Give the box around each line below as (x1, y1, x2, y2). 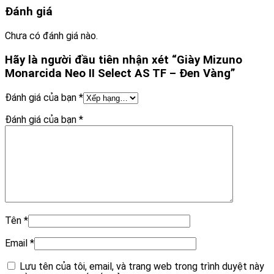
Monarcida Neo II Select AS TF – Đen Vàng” (5, 66, 235, 80)
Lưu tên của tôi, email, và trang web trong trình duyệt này (20, 260, 264, 272)
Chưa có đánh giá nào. (5, 30, 98, 42)
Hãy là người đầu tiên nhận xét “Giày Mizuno (5, 53, 242, 67)
